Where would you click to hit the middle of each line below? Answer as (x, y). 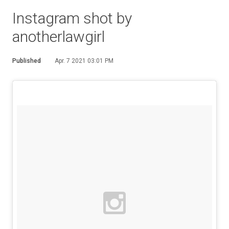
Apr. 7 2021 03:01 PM (84, 61)
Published (27, 61)
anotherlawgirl (59, 37)
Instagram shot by (72, 18)
